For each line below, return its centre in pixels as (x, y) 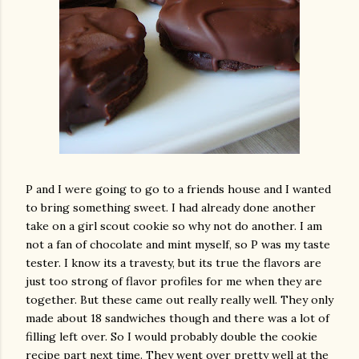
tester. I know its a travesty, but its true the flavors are (173, 263)
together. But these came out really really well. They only (179, 300)
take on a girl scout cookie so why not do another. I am (174, 226)
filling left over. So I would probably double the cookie (171, 337)
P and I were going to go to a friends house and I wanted (178, 189)
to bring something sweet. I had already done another (171, 208)
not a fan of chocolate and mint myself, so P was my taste (178, 244)
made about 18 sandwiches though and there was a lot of (177, 318)
